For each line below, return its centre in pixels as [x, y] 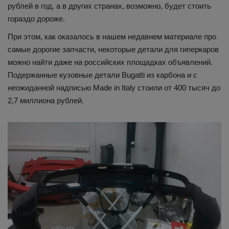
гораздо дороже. [36, 19]
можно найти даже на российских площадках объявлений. [110, 62]
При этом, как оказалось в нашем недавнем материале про [112, 37]
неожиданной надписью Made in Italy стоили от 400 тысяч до [114, 88]
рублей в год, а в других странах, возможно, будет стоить [109, 6]
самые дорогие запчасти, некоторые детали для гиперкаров [113, 50]
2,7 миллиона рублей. [46, 101]
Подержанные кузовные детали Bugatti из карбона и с [102, 75]
